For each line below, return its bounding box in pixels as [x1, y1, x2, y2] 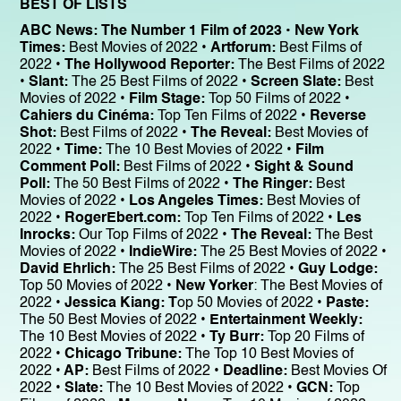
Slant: [29, 74, 68, 90]
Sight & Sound [254, 159, 354, 175]
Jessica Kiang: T [64, 295, 177, 311]
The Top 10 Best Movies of [182, 346, 354, 362]
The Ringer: [233, 176, 312, 192]
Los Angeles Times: [129, 193, 263, 209]
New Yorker [172, 278, 253, 294]
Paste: [326, 295, 369, 311]
